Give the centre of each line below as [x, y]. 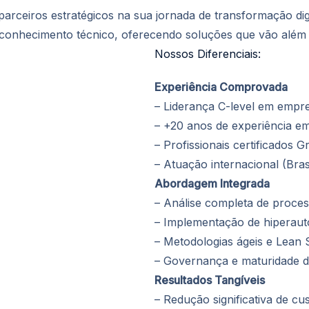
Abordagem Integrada [212, 183]
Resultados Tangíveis [210, 280]
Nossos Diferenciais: [208, 54]
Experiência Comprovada [221, 87]
